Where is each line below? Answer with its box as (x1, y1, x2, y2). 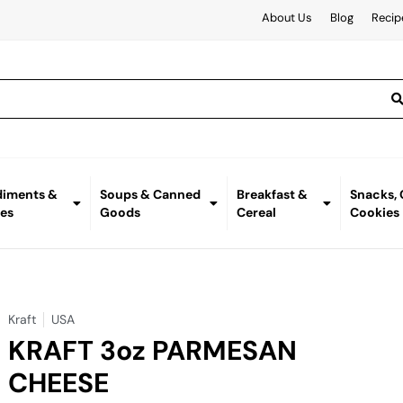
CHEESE (8, 365, 110, 401)
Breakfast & (236, 186, 308, 203)
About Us (261, 10, 312, 25)
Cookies (350, 204, 400, 221)
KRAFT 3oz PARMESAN (8, 333, 298, 369)
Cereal (236, 204, 276, 221)
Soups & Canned (99, 186, 201, 203)
